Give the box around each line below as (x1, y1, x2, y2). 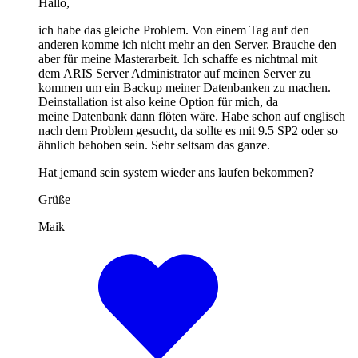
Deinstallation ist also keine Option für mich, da (38, 94, 278, 109)
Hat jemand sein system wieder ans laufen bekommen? (38, 165, 314, 179)
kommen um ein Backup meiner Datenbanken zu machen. (38, 80, 331, 94)
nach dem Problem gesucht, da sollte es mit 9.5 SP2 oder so (38, 123, 338, 137)
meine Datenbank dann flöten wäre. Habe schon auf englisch (38, 109, 345, 123)
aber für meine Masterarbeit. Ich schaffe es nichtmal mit (38, 51, 317, 66)
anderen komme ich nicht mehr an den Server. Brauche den (38, 37, 336, 51)
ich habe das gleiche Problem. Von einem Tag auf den (38, 22, 309, 37)
